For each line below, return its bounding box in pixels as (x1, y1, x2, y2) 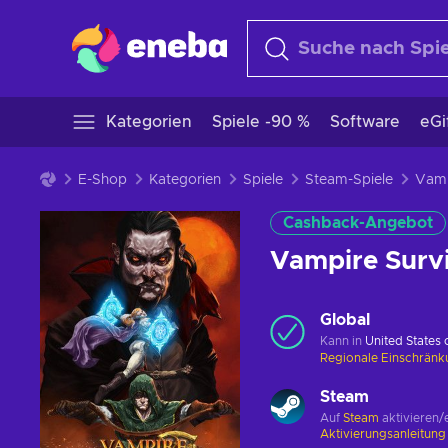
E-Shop (78, 173, 127, 187)
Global (320, 312, 370, 328)
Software (330, 114, 400, 130)
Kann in (320, 335, 365, 347)
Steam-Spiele (305, 173, 393, 187)
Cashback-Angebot (283, 215, 433, 231)
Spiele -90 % (212, 114, 310, 130)
